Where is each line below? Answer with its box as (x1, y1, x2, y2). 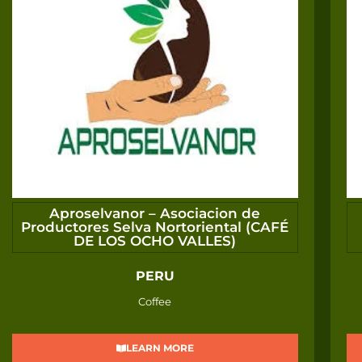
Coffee (138, 295, 172, 309)
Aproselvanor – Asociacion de (49, 205, 261, 222)
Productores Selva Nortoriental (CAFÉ (21, 219, 289, 236)
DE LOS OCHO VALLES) (74, 233, 237, 250)
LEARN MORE (125, 342, 194, 355)
